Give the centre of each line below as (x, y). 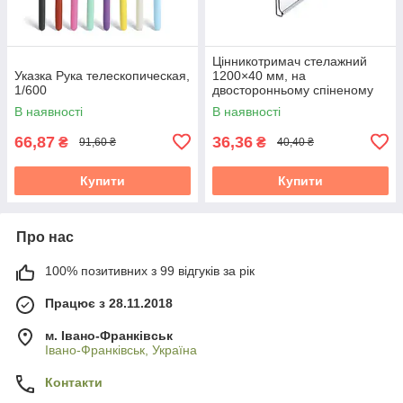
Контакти (74, 382)
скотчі (229, 104)
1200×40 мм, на (259, 75)
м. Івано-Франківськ (109, 335)
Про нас (45, 237)
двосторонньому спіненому (293, 90)
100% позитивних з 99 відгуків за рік (150, 270)
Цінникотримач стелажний (290, 61)
